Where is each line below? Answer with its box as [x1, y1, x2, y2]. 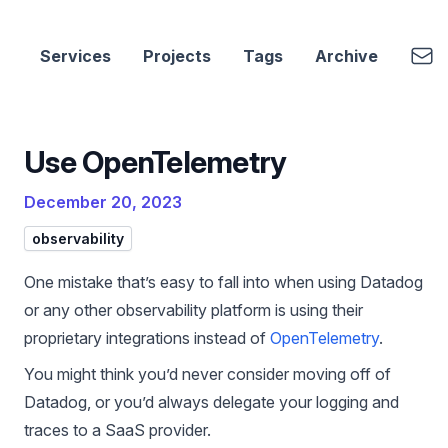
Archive [315, 46, 378, 66]
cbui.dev [23, 41, 84, 61]
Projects [143, 46, 211, 66]
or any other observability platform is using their [24, 300, 363, 320]
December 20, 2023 [24, 192, 182, 212]
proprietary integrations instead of [24, 328, 270, 348]
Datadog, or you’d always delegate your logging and [24, 392, 399, 412]
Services [40, 46, 111, 66]
